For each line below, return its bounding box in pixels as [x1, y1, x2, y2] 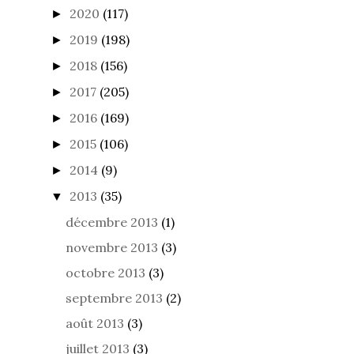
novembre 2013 [66, 239, 159, 255]
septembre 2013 [66, 289, 164, 306]
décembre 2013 [66, 213, 159, 230]
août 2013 [66, 314, 125, 331]
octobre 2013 [66, 264, 146, 281]
